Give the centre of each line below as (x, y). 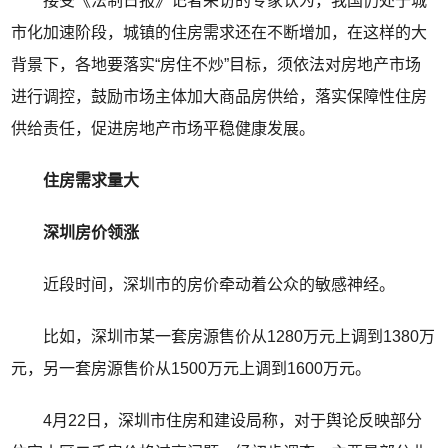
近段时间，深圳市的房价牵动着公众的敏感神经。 (203, 285)
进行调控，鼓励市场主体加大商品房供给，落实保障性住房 (219, 97)
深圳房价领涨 (75, 233)
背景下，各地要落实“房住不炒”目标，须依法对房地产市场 (216, 65)
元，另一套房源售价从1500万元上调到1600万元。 (191, 369)
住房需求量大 (83, 181)
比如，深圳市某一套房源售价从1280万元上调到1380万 (223, 337)
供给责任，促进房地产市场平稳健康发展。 (163, 129)
